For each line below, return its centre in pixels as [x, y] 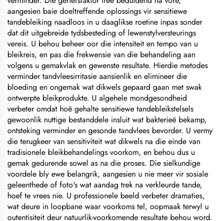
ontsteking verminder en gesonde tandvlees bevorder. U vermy [110, 130]
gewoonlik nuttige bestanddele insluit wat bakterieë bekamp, [107, 120]
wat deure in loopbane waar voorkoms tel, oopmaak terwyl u [108, 206]
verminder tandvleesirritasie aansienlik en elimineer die [97, 76]
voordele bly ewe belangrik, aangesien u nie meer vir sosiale [108, 174]
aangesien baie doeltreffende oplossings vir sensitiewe [97, 11]
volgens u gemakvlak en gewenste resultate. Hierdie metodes [108, 65]
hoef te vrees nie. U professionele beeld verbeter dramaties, [106, 196]
